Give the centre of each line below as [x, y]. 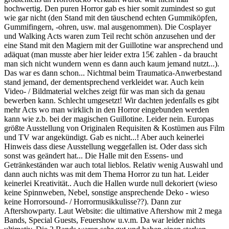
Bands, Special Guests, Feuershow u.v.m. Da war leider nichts [105, 220]
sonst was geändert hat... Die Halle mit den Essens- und [94, 155]
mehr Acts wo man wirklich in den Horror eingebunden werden [107, 109]
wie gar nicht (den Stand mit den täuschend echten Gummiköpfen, [111, 17]
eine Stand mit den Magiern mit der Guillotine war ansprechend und [113, 45]
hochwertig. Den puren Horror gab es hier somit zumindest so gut [110, 8]
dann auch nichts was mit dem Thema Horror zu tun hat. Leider [106, 174]
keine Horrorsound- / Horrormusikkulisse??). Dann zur [93, 201]
